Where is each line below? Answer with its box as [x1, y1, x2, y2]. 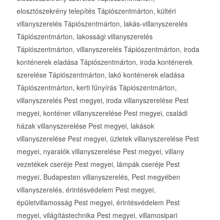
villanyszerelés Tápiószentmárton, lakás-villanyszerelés [16, 19, 188, 29]
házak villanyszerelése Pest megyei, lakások [16, 121, 154, 131]
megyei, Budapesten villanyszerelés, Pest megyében [16, 172, 180, 182]
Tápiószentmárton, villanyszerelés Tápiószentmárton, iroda [16, 44, 199, 55]
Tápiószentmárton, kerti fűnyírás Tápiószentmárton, [16, 82, 177, 93]
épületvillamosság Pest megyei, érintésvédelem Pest [16, 197, 180, 208]
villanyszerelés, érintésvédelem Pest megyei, [16, 185, 156, 195]
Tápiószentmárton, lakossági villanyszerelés [16, 31, 153, 42]
